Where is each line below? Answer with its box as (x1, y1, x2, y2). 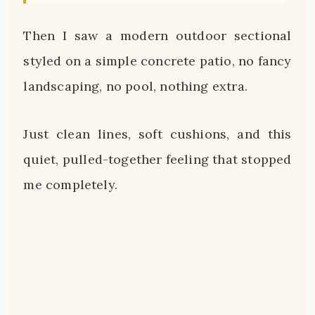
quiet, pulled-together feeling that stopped (23, 150, 292, 167)
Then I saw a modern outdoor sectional (23, 27, 292, 44)
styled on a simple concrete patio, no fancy (23, 53, 292, 70)
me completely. (23, 176, 117, 193)
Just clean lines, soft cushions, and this (23, 125, 292, 142)
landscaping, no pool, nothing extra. (23, 78, 247, 95)
